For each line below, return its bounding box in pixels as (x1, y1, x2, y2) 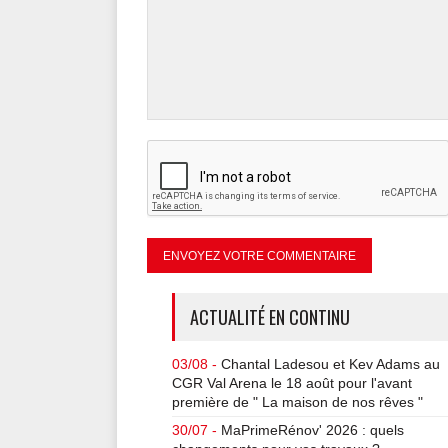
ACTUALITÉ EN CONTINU (190, 304, 350, 330)
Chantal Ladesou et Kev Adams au (221, 356, 440, 372)
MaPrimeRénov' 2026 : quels (221, 422, 404, 438)
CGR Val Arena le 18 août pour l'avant (172, 375, 412, 391)
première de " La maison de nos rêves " (172, 394, 423, 410)
